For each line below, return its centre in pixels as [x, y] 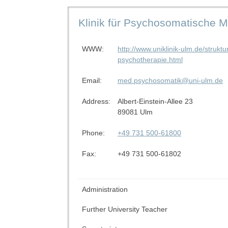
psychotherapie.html [150, 59]
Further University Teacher [124, 209]
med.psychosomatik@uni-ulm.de [170, 80]
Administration [105, 189]
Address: [96, 101]
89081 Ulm [135, 112]
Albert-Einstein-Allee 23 [155, 101]
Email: [92, 80]
